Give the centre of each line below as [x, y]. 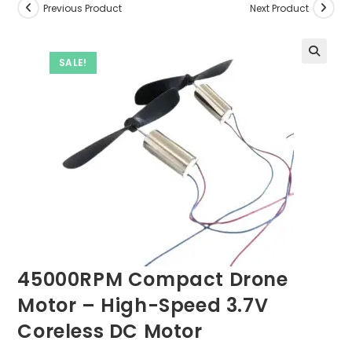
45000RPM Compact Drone [153, 279]
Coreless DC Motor [110, 331]
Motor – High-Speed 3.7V [143, 305]
